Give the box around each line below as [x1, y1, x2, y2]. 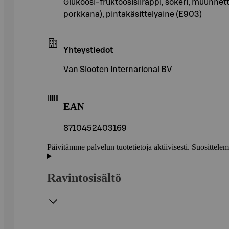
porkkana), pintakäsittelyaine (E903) [63, 10, 202, 18]
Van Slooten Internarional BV [63, 65, 172, 74]
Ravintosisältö [47, 171, 121, 185]
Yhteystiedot [63, 45, 113, 54]
